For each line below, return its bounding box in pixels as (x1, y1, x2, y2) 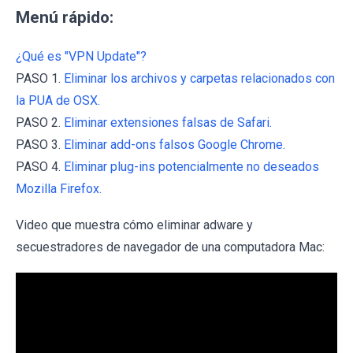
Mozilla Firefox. (16, 180, 102, 196)
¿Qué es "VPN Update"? (16, 48, 147, 64)
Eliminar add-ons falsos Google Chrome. (64, 136, 285, 152)
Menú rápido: (16, 7, 113, 27)
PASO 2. (16, 114, 64, 130)
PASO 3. (16, 136, 64, 152)
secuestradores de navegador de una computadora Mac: (16, 239, 325, 255)
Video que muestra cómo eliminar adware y (16, 217, 253, 232)
